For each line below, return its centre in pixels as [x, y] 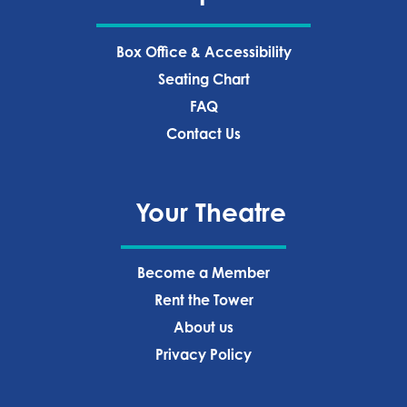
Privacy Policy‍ [203, 355]
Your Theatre [210, 213]
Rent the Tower [203, 300]
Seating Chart [203, 79]
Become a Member [203, 273]
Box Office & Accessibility [203, 51]
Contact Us [203, 133]
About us [203, 328]
